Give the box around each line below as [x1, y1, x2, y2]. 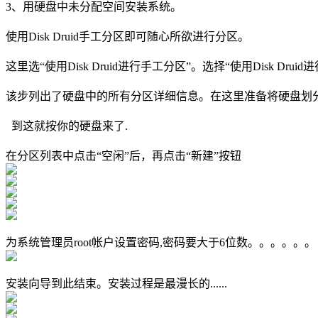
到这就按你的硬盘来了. [6, 120, 128, 133]
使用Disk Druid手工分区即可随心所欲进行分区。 [6, 31, 249, 43]
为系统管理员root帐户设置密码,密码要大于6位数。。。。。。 [6, 236, 316, 249]
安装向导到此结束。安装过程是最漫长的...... [6, 278, 227, 290]
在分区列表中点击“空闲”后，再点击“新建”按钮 [6, 150, 241, 163]
